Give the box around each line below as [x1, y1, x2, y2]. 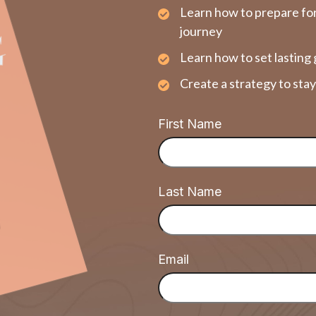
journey [180, 23, 222, 39]
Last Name [158, 184, 221, 199]
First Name [158, 116, 221, 131]
